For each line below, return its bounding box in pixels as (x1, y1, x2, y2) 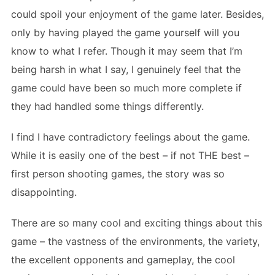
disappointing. (10, 185, 77, 198)
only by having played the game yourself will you (10, 26, 239, 39)
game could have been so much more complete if (10, 81, 242, 94)
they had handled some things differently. (10, 99, 204, 112)
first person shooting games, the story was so (10, 167, 225, 180)
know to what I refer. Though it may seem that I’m (10, 44, 242, 57)
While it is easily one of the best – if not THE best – (10, 149, 249, 161)
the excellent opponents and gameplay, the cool (10, 253, 235, 266)
